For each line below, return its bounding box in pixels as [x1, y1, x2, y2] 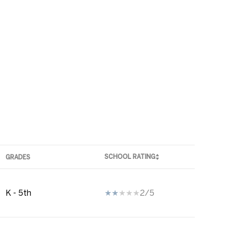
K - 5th [6, 188, 32, 198]
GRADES [6, 153, 31, 160]
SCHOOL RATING [104, 152, 155, 160]
